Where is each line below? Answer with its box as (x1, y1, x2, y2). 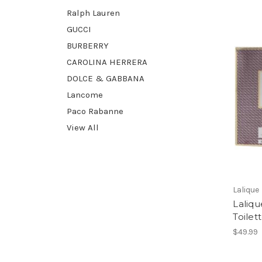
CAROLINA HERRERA (67, 56, 147, 67)
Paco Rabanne (67, 105, 123, 116)
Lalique (233, 184, 260, 195)
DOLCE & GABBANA (67, 73, 144, 84)
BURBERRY (67, 40, 109, 51)
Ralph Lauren (67, 7, 120, 18)
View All (67, 122, 99, 133)
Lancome (67, 89, 103, 100)
